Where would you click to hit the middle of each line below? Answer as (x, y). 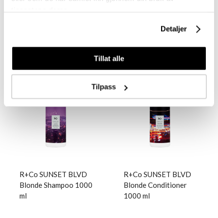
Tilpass (103, 87)
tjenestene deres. (41, 10)
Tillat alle (109, 58)
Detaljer (174, 29)
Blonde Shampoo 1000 (56, 185)
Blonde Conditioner (155, 185)
